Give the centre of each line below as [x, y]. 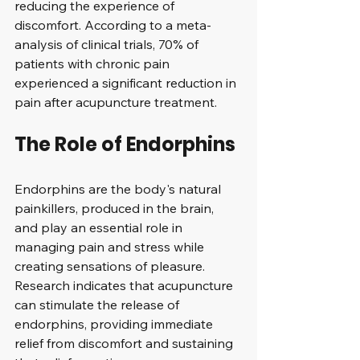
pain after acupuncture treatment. [116, 102]
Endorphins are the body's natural [119, 189]
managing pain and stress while [111, 247]
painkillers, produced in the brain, [116, 208]
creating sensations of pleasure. [111, 266]
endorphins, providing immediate [115, 324]
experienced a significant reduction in [127, 83]
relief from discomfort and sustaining [125, 343]
